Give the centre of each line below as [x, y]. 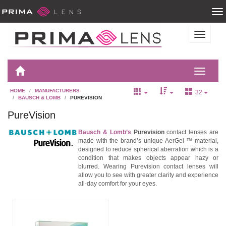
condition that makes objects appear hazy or [148, 158]
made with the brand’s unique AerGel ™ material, [148, 140]
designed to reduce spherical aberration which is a [148, 149]
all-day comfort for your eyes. [118, 183]
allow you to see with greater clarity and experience [148, 175]
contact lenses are [191, 132]
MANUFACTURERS [57, 91]
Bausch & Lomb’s [105, 132]
